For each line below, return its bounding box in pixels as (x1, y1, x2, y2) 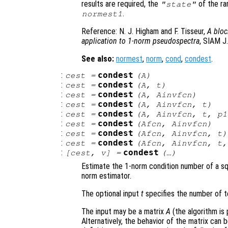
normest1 (81, 9, 123, 18)
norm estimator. (81, 170, 131, 181)
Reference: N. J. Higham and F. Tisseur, (81, 26, 207, 36)
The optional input (81, 188, 141, 198)
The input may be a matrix (81, 206, 166, 216)
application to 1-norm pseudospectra (81, 36, 199, 46)
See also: (81, 53, 114, 64)
